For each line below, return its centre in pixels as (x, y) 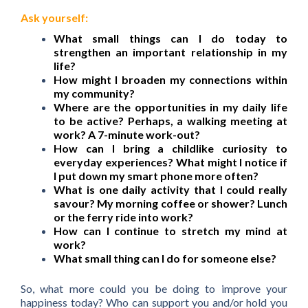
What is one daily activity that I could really (170, 190)
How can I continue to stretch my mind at (170, 231)
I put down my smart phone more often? (156, 176)
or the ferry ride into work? (123, 217)
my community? (94, 93)
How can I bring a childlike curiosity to (170, 148)
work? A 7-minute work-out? (127, 135)
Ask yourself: (54, 18)
